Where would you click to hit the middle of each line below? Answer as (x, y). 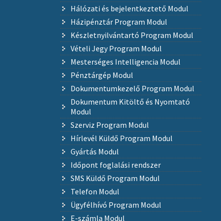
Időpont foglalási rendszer (115, 165)
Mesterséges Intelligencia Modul (125, 62)
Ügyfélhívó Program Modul (116, 205)
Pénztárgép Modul (102, 75)
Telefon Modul (95, 192)
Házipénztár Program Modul (119, 22)
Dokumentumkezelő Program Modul (132, 89)
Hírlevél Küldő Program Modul (121, 138)
